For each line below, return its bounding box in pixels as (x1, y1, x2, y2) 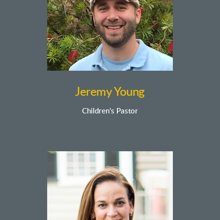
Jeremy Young (75, 86, 145, 98)
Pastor (116, 108, 138, 115)
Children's (82, 108, 116, 115)
